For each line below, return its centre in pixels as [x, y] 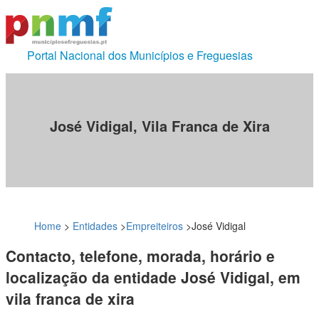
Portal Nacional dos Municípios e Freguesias [140, 55]
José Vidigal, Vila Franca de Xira [159, 126]
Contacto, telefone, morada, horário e [140, 256]
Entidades [95, 225]
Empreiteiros [155, 225]
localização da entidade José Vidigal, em [153, 277]
